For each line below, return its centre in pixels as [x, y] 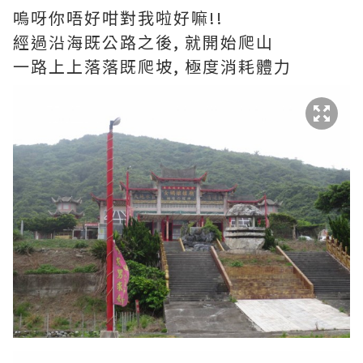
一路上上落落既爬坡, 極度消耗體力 [152, 66]
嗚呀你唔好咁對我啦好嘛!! [118, 17]
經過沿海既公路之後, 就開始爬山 [143, 42]
